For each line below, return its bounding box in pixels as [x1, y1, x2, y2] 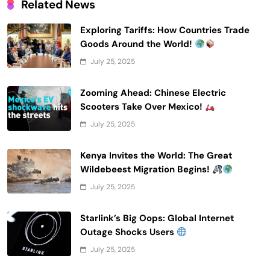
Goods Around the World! [80, 38, 195, 51]
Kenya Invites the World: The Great [80, 149, 232, 162]
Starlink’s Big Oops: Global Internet [80, 212, 234, 225]
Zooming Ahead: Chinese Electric [80, 87, 226, 99]
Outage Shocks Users [80, 226, 177, 239]
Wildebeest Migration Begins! [80, 163, 212, 176]
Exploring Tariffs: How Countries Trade [80, 24, 250, 37]
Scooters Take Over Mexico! [80, 101, 205, 113]
